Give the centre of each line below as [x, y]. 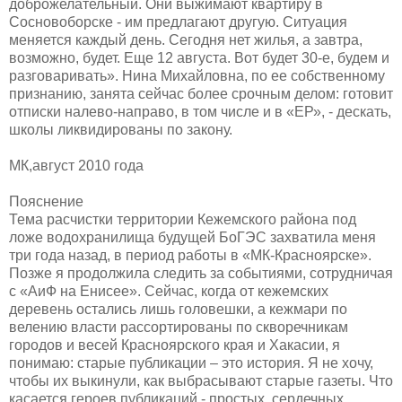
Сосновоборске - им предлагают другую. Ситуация [178, 22]
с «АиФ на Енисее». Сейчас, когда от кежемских [169, 291]
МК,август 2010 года [76, 165]
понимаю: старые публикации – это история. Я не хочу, [191, 363]
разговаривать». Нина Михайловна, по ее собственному [197, 75]
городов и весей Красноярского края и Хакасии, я [175, 345]
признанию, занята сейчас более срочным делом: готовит [201, 93]
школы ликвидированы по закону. [121, 129]
